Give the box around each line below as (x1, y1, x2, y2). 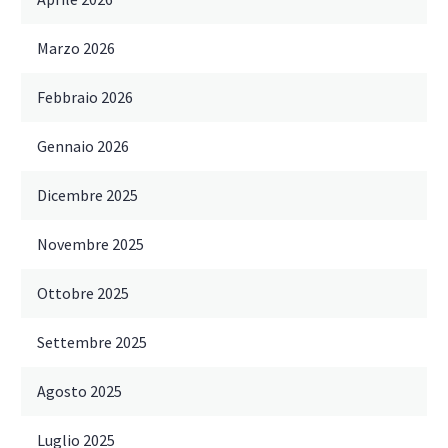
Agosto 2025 (37, 381, 122, 402)
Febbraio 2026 (37, 87, 133, 108)
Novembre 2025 (37, 234, 144, 255)
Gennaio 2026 (37, 136, 129, 157)
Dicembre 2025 (37, 185, 138, 206)
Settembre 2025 (37, 332, 147, 353)
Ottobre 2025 (37, 283, 129, 304)
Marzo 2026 (37, 38, 115, 59)
